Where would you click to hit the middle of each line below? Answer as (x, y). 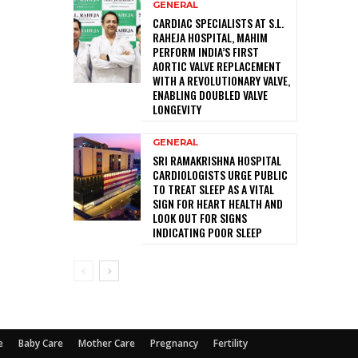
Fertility (231, 343)
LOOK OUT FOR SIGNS (200, 217)
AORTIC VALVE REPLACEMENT (217, 66)
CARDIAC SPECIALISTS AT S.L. (218, 22)
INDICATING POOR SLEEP (207, 232)
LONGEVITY (177, 109)
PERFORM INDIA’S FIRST (206, 51)
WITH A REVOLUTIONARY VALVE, (221, 80)
